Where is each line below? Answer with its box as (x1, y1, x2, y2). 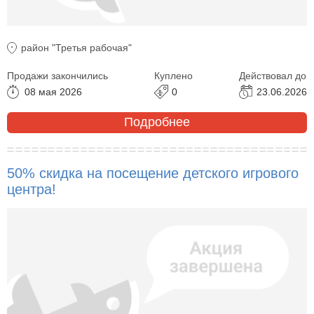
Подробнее (124, 115, 190, 130)
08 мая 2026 (25, 86, 82, 97)
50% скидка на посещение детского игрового (7, 165, 299, 181)
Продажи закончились (7, 69, 108, 81)
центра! (7, 181, 56, 197)
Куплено (154, 69, 193, 81)
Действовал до (239, 69, 306, 81)
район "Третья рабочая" (21, 41, 132, 53)
